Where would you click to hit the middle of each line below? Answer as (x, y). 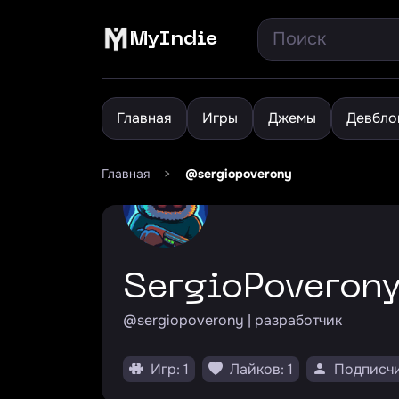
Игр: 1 (168, 369)
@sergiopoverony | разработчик (232, 320)
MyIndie (174, 39)
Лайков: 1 (260, 369)
